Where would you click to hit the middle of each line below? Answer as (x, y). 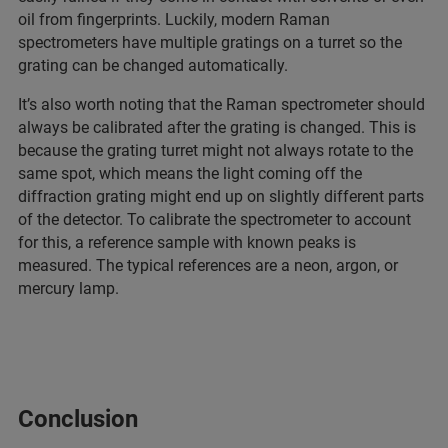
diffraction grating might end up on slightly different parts (221, 197)
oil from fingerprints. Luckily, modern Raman (174, 20)
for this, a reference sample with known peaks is (187, 243)
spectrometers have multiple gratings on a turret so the (210, 43)
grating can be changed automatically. (153, 66)
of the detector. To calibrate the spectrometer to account (214, 220)
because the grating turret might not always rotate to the (215, 151)
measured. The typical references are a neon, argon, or (208, 266)
